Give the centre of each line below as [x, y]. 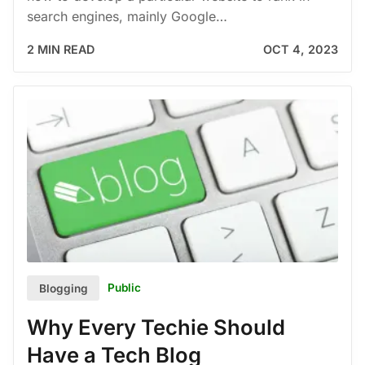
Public [125, 288]
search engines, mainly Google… [127, 16]
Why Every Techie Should [156, 328]
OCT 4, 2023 [301, 49]
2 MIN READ [61, 49]
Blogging [63, 288]
